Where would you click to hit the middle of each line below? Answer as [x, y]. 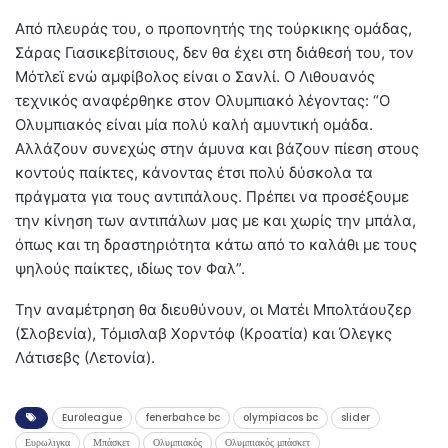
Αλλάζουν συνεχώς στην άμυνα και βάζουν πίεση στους [217, 149]
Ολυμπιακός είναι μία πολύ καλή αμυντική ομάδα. [194, 125]
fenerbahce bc [182, 418]
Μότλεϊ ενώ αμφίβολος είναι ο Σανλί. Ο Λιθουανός [195, 77]
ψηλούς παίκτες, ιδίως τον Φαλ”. [130, 269]
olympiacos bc [280, 418]
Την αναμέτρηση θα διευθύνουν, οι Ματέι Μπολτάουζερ [213, 310]
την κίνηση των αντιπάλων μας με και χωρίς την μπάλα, [215, 221]
